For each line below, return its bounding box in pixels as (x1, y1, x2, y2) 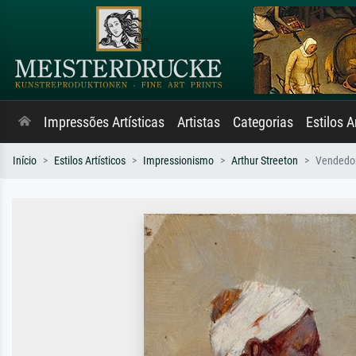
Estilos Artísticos (54, 154, 126, 168)
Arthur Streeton (231, 154, 298, 168)
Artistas (177, 114, 220, 130)
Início (13, 154, 37, 168)
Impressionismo (143, 154, 214, 168)
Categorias (233, 114, 293, 130)
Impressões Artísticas (44, 114, 164, 130)
